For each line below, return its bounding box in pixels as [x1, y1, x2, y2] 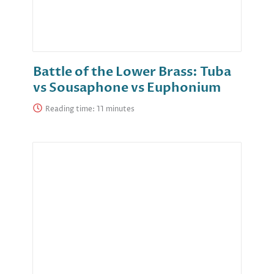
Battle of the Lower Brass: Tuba [33, 63, 231, 81]
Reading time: [45, 104, 97, 115]
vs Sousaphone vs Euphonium [33, 79, 221, 97]
